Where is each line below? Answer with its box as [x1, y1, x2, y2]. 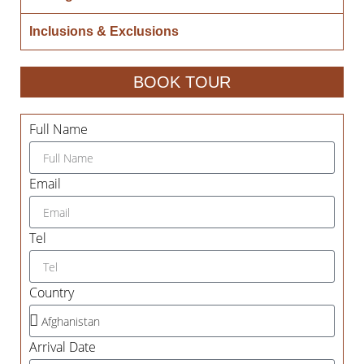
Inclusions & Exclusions [29, 24, 179, 38]
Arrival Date [29, 338, 96, 356]
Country [29, 284, 74, 301]
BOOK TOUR [133, 73, 231, 91]
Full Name [29, 120, 88, 138]
